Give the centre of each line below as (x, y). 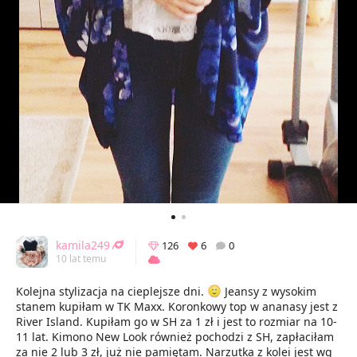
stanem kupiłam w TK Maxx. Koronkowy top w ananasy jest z (177, 306)
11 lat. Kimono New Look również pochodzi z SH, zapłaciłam (175, 337)
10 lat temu (81, 258)
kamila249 (83, 245)
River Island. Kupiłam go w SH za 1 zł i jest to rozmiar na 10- (177, 322)
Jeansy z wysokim (269, 291)
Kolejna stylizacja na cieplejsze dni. (112, 291)
